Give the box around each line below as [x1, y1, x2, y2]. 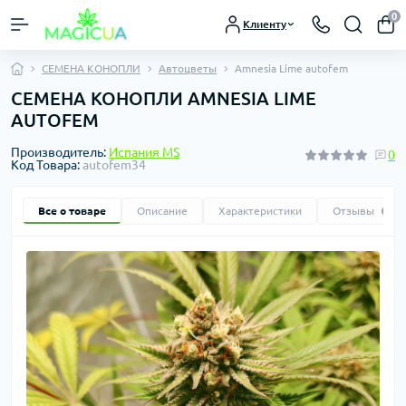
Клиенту [243, 18, 286, 31]
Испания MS [109, 144, 179, 159]
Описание [137, 204, 188, 217]
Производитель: [11, 144, 109, 159]
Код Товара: [11, 157, 82, 172]
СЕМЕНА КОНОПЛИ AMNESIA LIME [11, 87, 316, 109]
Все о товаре [38, 204, 106, 217]
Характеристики [218, 204, 302, 217]
